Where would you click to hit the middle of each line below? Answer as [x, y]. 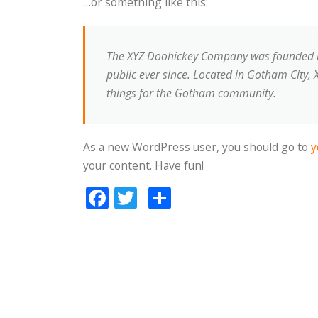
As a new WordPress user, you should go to [197, 147]
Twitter [175, 197]
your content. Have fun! [143, 165]
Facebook [159, 197]
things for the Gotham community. [191, 93]
